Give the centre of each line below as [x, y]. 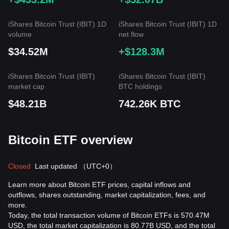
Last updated [57, 166]
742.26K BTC [150, 104]
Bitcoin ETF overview [71, 140]
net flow [131, 34]
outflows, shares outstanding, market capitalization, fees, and [107, 195]
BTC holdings [140, 86]
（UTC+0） [98, 166]
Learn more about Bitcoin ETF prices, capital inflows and [99, 185]
